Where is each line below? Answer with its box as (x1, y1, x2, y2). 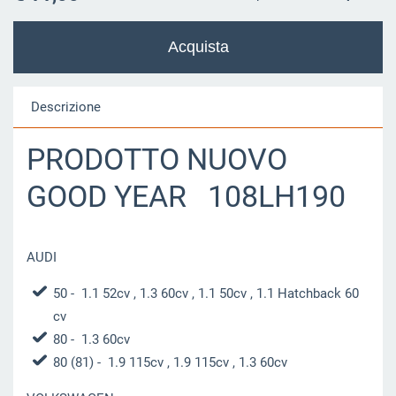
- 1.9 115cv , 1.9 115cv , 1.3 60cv (93, 354, 287, 370)
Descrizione (30, 98, 101, 115)
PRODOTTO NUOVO (26, 141, 287, 177)
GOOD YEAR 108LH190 (26, 179, 346, 214)
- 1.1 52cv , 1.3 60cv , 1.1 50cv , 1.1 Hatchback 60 (66, 285, 359, 301)
